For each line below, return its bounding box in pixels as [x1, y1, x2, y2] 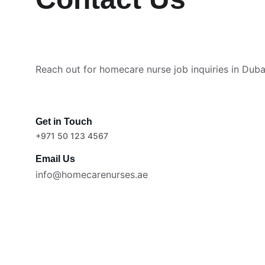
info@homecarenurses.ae [35, 168, 148, 180]
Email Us [35, 154, 75, 164]
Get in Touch [35, 117, 92, 127]
